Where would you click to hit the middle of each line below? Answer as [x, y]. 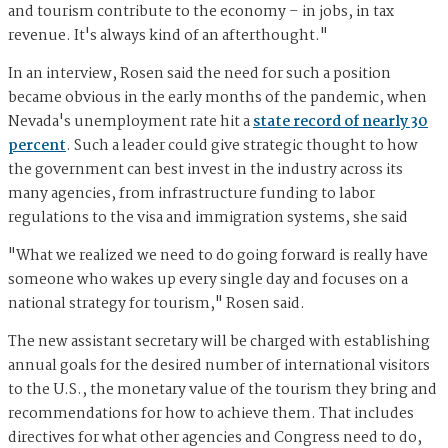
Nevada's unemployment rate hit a [130, 122]
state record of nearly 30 [340, 122]
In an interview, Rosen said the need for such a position [199, 74]
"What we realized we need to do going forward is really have [218, 256]
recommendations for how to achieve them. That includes [211, 414]
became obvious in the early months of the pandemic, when [217, 98]
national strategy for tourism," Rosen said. [156, 304]
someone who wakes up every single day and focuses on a [208, 280]
